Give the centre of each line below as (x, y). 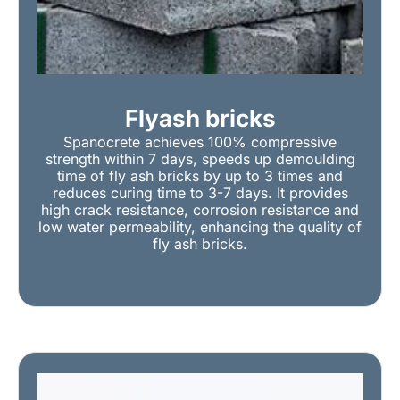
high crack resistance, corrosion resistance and (200, 210)
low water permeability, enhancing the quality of (200, 227)
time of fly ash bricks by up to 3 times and (200, 176)
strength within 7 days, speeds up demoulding (200, 159)
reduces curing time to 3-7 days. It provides (200, 193)
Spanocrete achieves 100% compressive (200, 142)
